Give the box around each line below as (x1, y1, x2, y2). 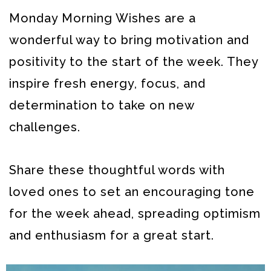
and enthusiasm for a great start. (9, 228, 214, 243)
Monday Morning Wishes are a (9, 11, 196, 25)
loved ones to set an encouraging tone (9, 184, 255, 199)
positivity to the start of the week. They (9, 54, 258, 69)
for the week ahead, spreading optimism (9, 206, 261, 221)
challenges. (9, 120, 80, 134)
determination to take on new (9, 98, 194, 113)
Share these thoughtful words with (9, 163, 225, 177)
